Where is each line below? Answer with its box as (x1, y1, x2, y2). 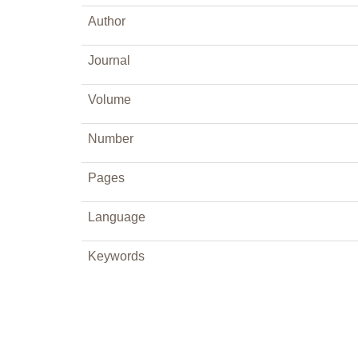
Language (88, 210, 145, 224)
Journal (88, 54, 130, 67)
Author (88, 14, 125, 28)
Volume (88, 93, 131, 106)
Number (88, 132, 133, 145)
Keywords (88, 249, 145, 263)
